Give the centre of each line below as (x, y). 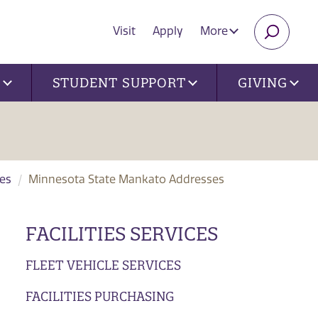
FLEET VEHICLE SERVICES (103, 265)
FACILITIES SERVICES (121, 234)
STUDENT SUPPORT (119, 83)
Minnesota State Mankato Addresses (126, 179)
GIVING (263, 83)
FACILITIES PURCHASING (99, 296)
